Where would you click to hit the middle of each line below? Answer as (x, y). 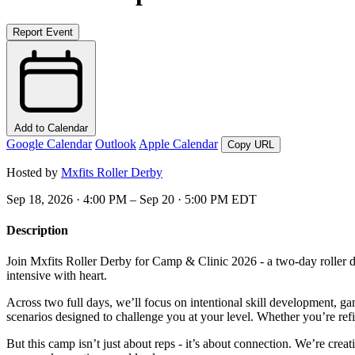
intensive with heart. (57, 276)
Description (37, 231)
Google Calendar (49, 143)
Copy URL (251, 144)
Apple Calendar (178, 143)
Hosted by (34, 172)
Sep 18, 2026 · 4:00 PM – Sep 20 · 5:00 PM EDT (132, 199)
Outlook (116, 143)
